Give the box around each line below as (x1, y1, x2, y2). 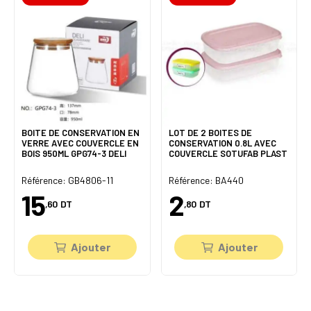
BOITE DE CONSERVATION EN (22, 127, 140, 139)
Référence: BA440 (168, 174, 244, 186)
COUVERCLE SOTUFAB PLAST (168, 148, 287, 160)
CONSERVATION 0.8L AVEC (168, 137, 276, 149)
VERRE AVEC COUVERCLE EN (22, 137, 139, 149)
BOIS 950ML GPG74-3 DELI (22, 148, 126, 160)
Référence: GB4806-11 (22, 174, 113, 186)
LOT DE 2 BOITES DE (168, 127, 252, 139)
